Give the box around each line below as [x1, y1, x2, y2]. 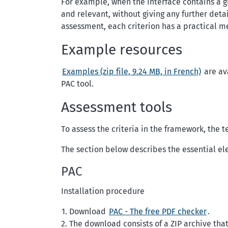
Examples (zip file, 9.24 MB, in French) [62, 67, 201, 76]
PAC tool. [61, 79, 94, 89]
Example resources [61, 41, 182, 58]
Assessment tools [61, 99, 172, 116]
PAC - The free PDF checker [109, 207, 207, 216]
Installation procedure [61, 186, 145, 196]
